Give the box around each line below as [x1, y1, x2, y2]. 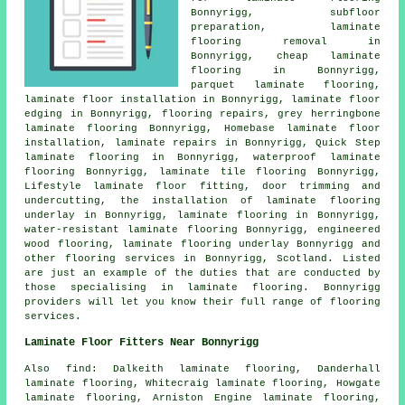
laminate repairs [114, 137, 218, 149]
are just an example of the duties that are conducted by [24, 268, 381, 279]
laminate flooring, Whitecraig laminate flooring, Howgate [24, 378, 381, 390]
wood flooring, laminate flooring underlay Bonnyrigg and [24, 239, 381, 250]
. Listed [327, 253, 381, 265]
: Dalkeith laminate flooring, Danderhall [90, 363, 381, 375]
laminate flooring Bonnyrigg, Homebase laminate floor [24, 123, 381, 135]
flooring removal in [191, 36, 381, 48]
